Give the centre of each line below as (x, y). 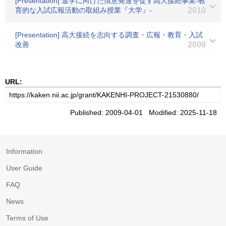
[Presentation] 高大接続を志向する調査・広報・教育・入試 (109, 35)
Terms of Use (27, 218)
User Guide (24, 168)
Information (24, 151)
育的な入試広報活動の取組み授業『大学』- (83, 10)
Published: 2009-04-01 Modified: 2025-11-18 (146, 112)
